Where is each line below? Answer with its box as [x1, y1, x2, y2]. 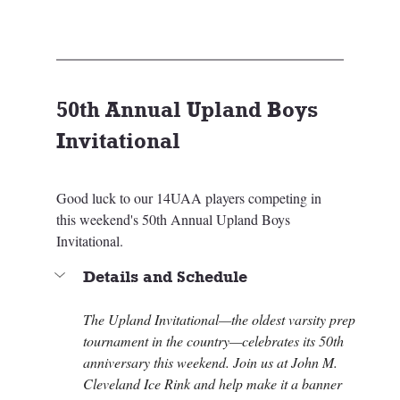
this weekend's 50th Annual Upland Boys [55, 210, 294, 229]
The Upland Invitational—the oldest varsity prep [82, 310, 359, 329]
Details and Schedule [82, 266, 247, 287]
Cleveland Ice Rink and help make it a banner [82, 374, 346, 394]
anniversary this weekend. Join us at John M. [82, 353, 341, 372]
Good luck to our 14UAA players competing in [55, 188, 325, 208]
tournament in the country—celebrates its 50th [82, 331, 347, 351]
